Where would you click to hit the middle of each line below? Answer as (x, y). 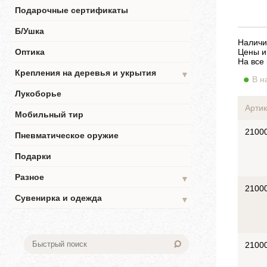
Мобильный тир (49, 114)
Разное (30, 177)
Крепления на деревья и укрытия (86, 73)
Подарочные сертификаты (72, 10)
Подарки (33, 156)
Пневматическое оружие (67, 135)
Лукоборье (38, 94)
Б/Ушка (30, 31)
